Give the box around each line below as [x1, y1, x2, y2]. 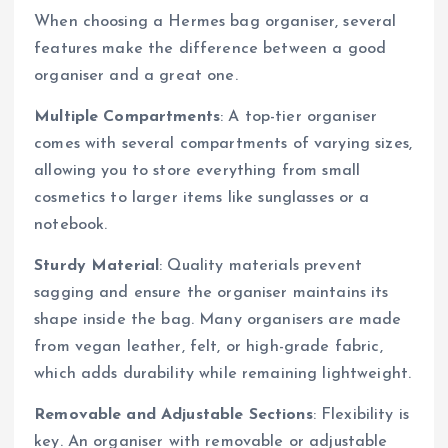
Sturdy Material [34, 258, 160, 275]
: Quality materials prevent [159, 258, 363, 275]
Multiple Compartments [34, 109, 221, 126]
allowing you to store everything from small [34, 163, 361, 180]
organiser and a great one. [34, 68, 238, 85]
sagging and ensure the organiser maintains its [34, 285, 389, 302]
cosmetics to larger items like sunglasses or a [34, 190, 370, 207]
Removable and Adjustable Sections [34, 407, 313, 424]
